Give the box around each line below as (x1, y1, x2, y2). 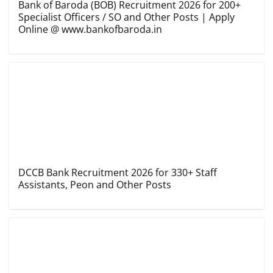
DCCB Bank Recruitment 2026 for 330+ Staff (18, 166, 217, 179)
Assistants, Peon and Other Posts (18, 178, 171, 191)
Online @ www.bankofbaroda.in (18, 23, 162, 36)
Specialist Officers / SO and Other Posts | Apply (18, 10, 235, 24)
